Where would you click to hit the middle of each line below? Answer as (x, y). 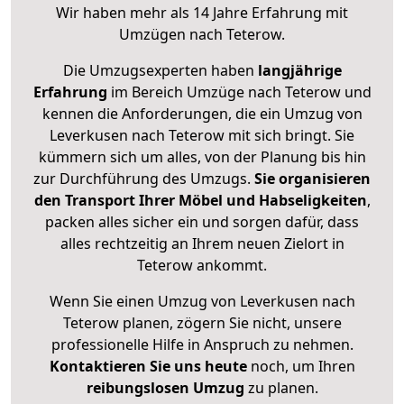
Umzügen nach (173, 35)
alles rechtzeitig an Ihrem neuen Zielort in (202, 244)
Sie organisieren (312, 179)
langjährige (299, 71)
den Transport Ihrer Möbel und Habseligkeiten (200, 201)
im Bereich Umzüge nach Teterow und (239, 92)
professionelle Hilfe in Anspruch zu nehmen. (202, 345)
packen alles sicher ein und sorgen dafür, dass (202, 222)
